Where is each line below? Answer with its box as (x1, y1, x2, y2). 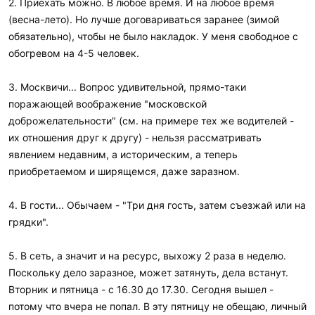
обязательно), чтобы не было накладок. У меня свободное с (8, 30, 298, 42)
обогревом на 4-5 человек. (8, 46, 139, 59)
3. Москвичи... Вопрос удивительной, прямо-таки (8, 80, 246, 93)
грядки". (8, 215, 49, 228)
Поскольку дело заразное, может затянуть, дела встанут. (8, 266, 288, 278)
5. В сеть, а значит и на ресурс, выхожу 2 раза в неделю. (8, 249, 286, 262)
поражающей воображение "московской (8, 97, 207, 110)
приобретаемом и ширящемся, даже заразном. (8, 165, 240, 177)
